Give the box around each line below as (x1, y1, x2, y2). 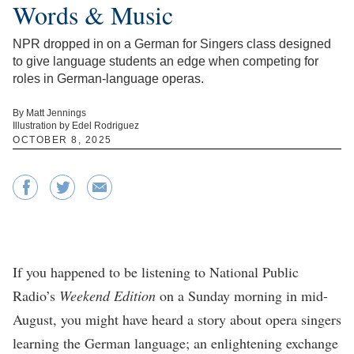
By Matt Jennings (13, 107, 86, 119)
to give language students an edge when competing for (13, 54, 318, 68)
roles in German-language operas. (13, 71, 204, 85)
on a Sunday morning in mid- (156, 285, 328, 305)
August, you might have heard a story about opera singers (13, 309, 341, 329)
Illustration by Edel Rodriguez (13, 119, 139, 131)
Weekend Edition (59, 285, 156, 305)
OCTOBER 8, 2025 (13, 134, 112, 145)
